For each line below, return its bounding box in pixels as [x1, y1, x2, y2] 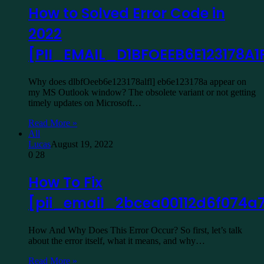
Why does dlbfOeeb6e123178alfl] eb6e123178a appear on [28, 77, 246, 87]
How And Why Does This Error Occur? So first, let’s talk [28, 225, 242, 235]
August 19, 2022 [51, 139, 113, 150]
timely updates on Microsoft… [28, 98, 141, 108]
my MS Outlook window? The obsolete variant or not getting [28, 87, 256, 98]
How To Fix [28, 173, 103, 193]
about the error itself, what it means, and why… [28, 235, 205, 246]
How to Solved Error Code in [28, 4, 225, 24]
